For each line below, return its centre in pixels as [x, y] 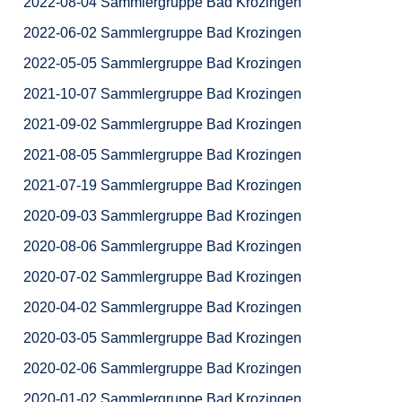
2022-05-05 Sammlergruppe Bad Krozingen [162, 64]
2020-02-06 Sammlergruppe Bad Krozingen [162, 369]
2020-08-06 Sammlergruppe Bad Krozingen [162, 247]
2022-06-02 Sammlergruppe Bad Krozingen [162, 33]
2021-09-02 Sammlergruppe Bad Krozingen [162, 125]
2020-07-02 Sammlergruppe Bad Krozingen [162, 277]
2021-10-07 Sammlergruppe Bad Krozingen [162, 94]
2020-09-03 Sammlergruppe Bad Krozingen [162, 216]
